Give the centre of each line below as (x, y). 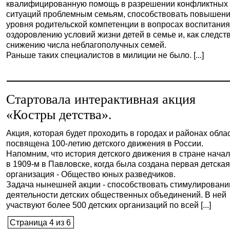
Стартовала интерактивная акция (101, 99)
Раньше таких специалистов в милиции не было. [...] (105, 55)
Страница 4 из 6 (41, 222)
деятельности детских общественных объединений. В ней (117, 195)
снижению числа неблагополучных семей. (87, 45)
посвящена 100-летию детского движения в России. (105, 143)
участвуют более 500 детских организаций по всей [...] (109, 205)
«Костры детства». (59, 115)
